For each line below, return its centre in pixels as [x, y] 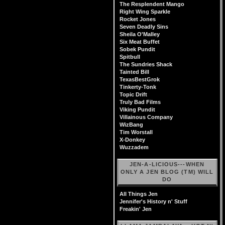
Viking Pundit [137, 109]
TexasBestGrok [140, 79]
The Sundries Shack [146, 64]
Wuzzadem [134, 147]
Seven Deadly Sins [144, 27]
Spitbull [130, 57]
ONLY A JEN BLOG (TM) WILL [167, 172]
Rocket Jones [138, 19]
